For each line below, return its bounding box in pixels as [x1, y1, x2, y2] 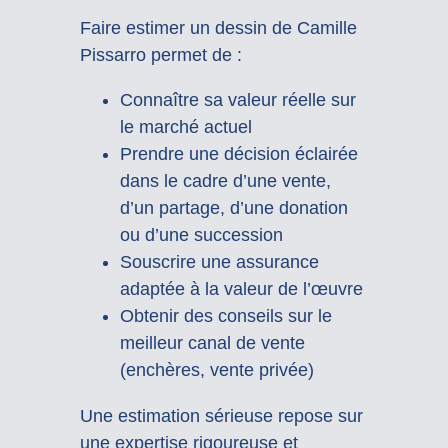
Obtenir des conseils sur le [119, 306, 332, 327]
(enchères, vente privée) [119, 360, 314, 381]
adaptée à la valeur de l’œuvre [119, 279, 363, 300]
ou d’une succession [119, 225, 283, 246]
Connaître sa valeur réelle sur [119, 90, 356, 111]
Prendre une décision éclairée [119, 144, 358, 165]
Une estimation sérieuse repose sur [79, 405, 363, 426]
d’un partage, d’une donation [119, 198, 348, 219]
